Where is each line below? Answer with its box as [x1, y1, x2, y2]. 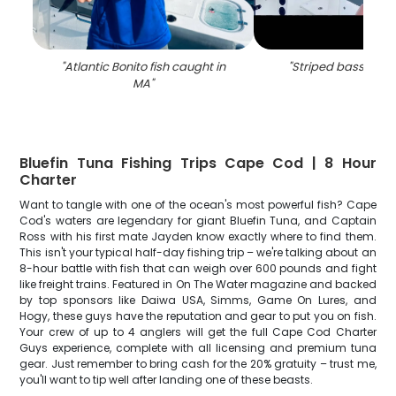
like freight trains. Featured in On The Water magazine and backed [19, 277, 377, 292]
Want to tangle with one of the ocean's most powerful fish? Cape [19, 197, 377, 212]
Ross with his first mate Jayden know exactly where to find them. [19, 229, 377, 244]
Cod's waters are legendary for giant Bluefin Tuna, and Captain [19, 213, 377, 228]
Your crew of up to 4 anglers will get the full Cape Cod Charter [19, 324, 377, 339]
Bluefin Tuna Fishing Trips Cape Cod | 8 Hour [19, 153, 377, 173]
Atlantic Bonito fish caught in [65, 58, 226, 75]
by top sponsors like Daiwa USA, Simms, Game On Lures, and [19, 293, 377, 308]
